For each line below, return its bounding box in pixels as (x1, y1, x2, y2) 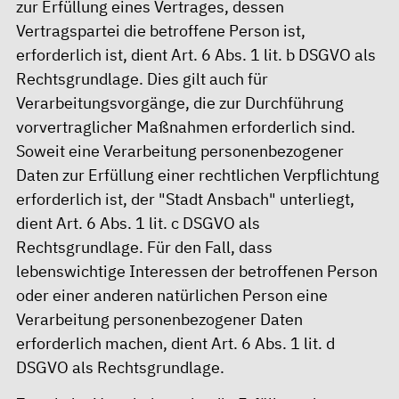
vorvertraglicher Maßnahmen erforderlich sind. (16, 117, 355, 138)
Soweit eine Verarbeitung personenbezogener (16, 141, 344, 162)
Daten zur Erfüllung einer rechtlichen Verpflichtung (16, 165, 379, 186)
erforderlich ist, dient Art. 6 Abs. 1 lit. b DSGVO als (16, 45, 376, 66)
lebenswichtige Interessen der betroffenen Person (16, 261, 378, 282)
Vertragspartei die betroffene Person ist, (16, 20, 305, 42)
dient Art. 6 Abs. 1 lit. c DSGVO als (16, 213, 260, 234)
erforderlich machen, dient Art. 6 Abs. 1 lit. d (16, 333, 335, 354)
